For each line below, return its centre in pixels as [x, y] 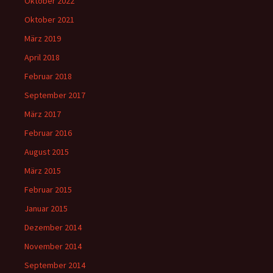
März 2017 [43, 114]
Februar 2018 [48, 76]
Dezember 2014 [53, 227]
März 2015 [43, 171]
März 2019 [43, 38]
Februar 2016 [48, 133]
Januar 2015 [46, 208]
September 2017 [55, 95]
